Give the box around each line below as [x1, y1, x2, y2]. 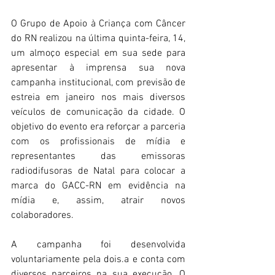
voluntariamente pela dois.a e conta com [11, 253, 185, 266]
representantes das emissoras [11, 150, 185, 163]
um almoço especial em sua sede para [11, 47, 185, 60]
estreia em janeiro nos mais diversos [11, 91, 185, 104]
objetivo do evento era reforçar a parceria [11, 120, 185, 133]
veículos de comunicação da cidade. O [11, 106, 185, 118]
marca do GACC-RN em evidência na [11, 179, 185, 192]
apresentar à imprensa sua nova [11, 61, 185, 74]
